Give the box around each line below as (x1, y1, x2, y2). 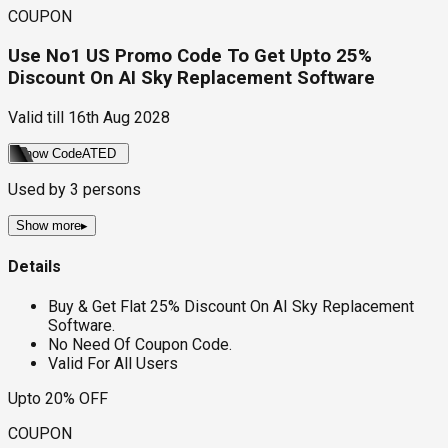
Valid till (8, 107, 64, 127)
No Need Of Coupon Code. (48, 335, 232, 355)
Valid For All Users (48, 354, 178, 374)
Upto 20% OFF (8, 389, 108, 409)
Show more (16, 217, 81, 233)
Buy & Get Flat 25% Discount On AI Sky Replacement (48, 297, 414, 317)
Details (8, 257, 61, 277)
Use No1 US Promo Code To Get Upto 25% (8, 45, 372, 68)
